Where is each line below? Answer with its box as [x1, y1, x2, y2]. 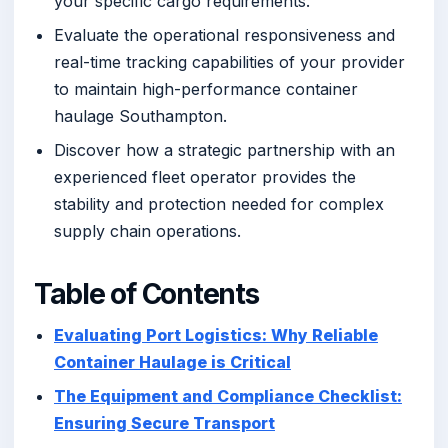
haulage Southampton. [54, 106, 227, 127]
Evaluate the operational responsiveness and [54, 25, 395, 46]
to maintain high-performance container [54, 79, 358, 100]
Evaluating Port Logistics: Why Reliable [54, 325, 378, 345]
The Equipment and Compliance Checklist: [54, 386, 402, 407]
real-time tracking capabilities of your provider [54, 52, 405, 73]
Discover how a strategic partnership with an [54, 140, 395, 161]
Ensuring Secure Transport [54, 413, 275, 434]
